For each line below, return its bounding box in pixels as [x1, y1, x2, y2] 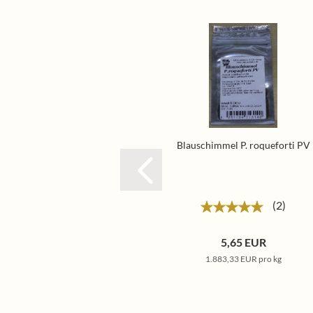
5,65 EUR [220, 235, 266, 249]
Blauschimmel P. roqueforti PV [176, 139, 310, 151]
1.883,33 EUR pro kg [205, 254, 282, 264]
